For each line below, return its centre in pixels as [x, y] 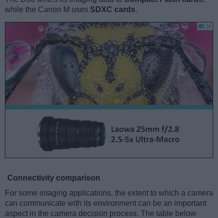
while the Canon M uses [47, 9]
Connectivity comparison [54, 178]
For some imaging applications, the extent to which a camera [109, 193]
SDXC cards [113, 9]
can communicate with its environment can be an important [106, 203]
